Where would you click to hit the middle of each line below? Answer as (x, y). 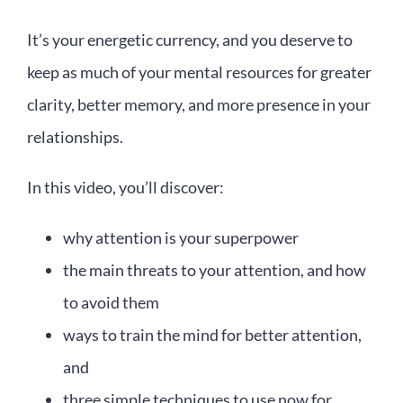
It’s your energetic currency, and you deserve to (190, 40)
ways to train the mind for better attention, (212, 335)
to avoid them (111, 303)
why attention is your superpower (181, 238)
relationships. (75, 137)
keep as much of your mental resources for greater (199, 72)
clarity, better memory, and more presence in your (199, 105)
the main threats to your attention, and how (215, 270)
